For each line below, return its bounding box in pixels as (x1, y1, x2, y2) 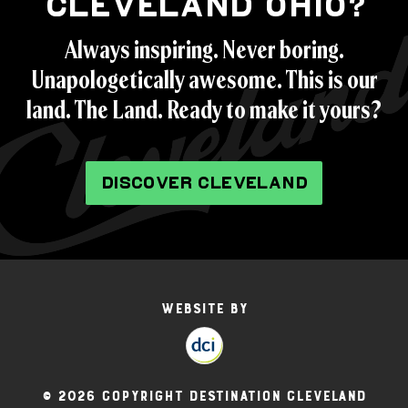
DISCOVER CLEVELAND (100, 177, 308, 189)
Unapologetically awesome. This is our (30, 64, 378, 96)
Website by (160, 300, 248, 318)
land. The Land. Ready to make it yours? (26, 94, 382, 126)
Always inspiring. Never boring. (64, 34, 344, 66)
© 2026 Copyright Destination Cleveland (42, 387, 366, 405)
